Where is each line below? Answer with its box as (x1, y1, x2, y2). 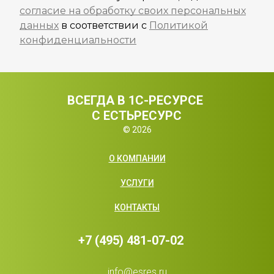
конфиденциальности (20, 34, 136, 46)
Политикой (149, 20, 208, 31)
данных (20, 20, 59, 31)
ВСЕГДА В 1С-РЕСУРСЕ (67, 93, 206, 108)
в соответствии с (59, 20, 149, 31)
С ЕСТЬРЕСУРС (92, 108, 182, 123)
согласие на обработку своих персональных (20, 5, 246, 17)
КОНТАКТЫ (114, 202, 160, 212)
